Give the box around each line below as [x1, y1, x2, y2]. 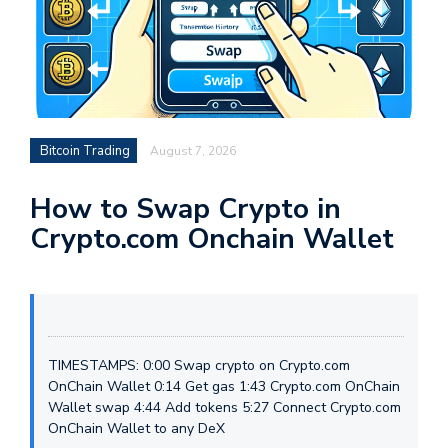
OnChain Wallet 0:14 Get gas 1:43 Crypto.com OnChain [48, 377, 400, 397]
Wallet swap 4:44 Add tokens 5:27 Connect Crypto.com [48, 398, 401, 418]
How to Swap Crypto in [30, 190, 341, 229]
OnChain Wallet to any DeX [48, 419, 225, 439]
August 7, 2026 [150, 143, 236, 160]
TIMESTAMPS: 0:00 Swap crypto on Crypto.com [48, 356, 350, 376]
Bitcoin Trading [40, 142, 130, 161]
